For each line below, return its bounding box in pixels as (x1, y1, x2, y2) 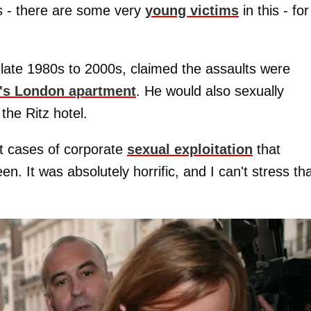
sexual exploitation (127, 141, 253, 157)
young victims (145, 2, 239, 18)
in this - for (239, 2, 309, 18)
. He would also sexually (136, 83, 284, 99)
